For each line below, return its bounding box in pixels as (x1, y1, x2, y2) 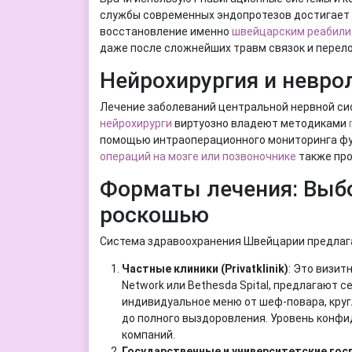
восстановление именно (99, 24, 232, 38)
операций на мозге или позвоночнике (99, 149, 296, 163)
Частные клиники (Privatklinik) (121, 262, 288, 275)
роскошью (99, 201, 209, 228)
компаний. (121, 328, 175, 341)
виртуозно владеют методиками (171, 116, 349, 130)
